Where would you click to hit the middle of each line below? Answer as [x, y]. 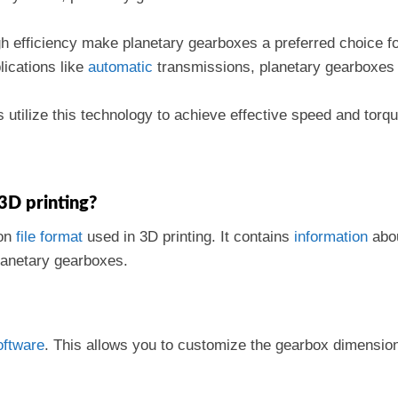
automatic [120, 67]
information [331, 237]
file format [49, 237]
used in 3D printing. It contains [188, 237]
